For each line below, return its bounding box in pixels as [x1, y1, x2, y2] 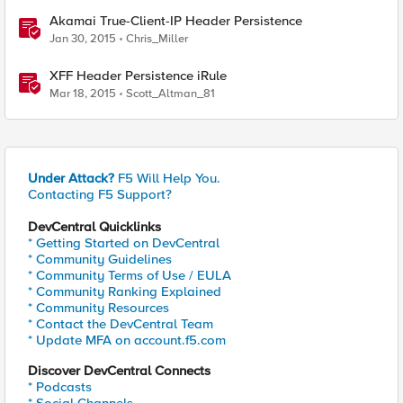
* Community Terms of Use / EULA [28, 267, 231, 283]
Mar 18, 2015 [49, 86, 116, 101]
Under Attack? [28, 170, 114, 186]
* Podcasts [28, 379, 92, 395]
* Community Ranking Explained [28, 283, 221, 300]
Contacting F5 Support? [28, 186, 172, 202]
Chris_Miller [126, 31, 188, 46]
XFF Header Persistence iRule [49, 67, 227, 84]
